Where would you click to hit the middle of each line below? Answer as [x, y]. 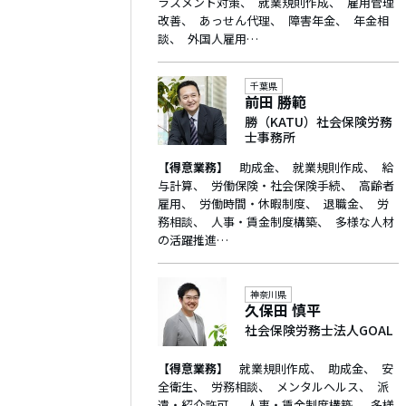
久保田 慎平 [283, 310]
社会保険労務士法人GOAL [319, 330]
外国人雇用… [222, 39]
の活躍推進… [193, 240]
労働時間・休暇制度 [252, 203]
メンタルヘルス [317, 387]
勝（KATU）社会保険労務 [319, 121]
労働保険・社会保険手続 [275, 185]
